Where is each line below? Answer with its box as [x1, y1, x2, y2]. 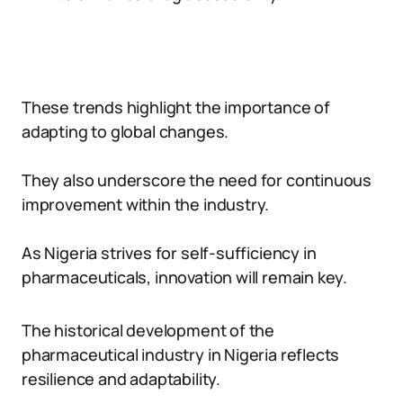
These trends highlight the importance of [22, 96, 330, 118]
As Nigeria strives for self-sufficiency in [22, 242, 317, 264]
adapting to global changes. [22, 121, 229, 142]
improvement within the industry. [22, 193, 270, 215]
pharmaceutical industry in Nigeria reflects [22, 344, 340, 365]
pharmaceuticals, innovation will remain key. [22, 266, 348, 288]
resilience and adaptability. [22, 368, 220, 390]
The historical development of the [22, 319, 275, 341]
